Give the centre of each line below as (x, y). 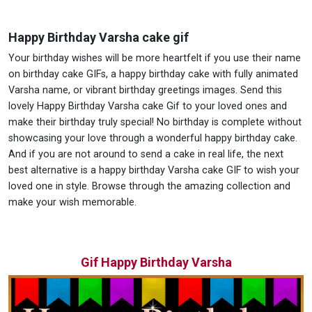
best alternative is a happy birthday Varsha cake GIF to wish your (154, 171)
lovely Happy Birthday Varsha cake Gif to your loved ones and (148, 107)
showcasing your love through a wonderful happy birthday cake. (153, 139)
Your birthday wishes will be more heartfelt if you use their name (155, 58)
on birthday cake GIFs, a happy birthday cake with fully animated (153, 75)
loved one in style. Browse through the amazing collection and (149, 187)
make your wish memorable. (72, 203)
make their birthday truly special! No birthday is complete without (155, 123)
